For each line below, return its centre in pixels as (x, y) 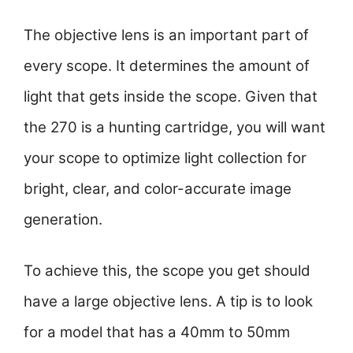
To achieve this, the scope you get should (167, 270)
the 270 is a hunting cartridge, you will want (175, 128)
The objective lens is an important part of (166, 35)
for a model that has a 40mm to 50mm (157, 332)
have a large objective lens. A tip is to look (168, 301)
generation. (63, 220)
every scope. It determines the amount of (167, 66)
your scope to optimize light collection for (165, 158)
